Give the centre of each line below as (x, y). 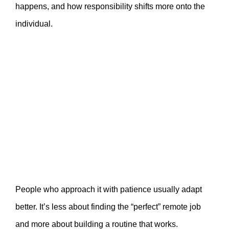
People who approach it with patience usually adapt (109, 189)
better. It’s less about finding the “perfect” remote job (108, 207)
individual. (34, 24)
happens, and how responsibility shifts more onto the (110, 6)
